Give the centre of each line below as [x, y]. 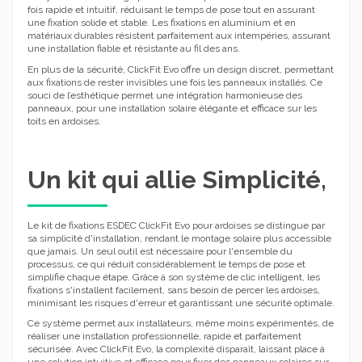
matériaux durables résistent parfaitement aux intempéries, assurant [179, 36]
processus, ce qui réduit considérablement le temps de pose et [166, 264]
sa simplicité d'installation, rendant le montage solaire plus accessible [179, 238]
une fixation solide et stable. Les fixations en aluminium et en [162, 23]
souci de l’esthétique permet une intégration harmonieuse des [165, 95]
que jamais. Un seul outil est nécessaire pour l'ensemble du [160, 251]
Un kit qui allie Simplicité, [177, 179]
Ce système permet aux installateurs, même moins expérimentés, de [181, 324]
